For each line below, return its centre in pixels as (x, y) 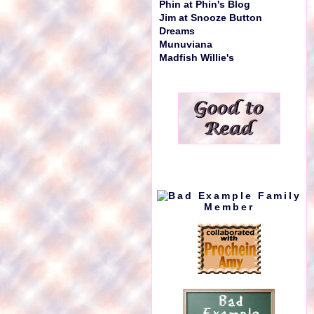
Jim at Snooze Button (211, 18)
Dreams (177, 31)
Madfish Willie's (197, 58)
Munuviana (186, 45)
